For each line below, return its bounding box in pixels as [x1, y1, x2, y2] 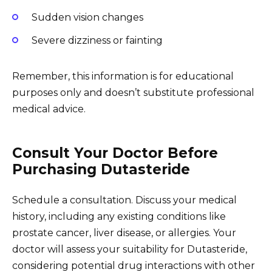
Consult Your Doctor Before [12, 144, 218, 162]
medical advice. [12, 103, 86, 115]
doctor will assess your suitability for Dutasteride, [12, 243, 247, 256]
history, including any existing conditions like [12, 211, 226, 223]
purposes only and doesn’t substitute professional [12, 87, 254, 99]
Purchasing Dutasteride [12, 161, 190, 178]
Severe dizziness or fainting [32, 35, 163, 47]
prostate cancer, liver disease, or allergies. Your [12, 227, 236, 239]
